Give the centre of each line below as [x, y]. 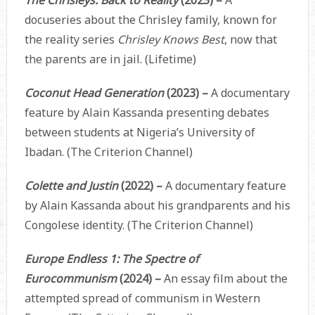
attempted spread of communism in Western [142, 298]
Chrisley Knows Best [171, 39]
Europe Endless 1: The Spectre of [111, 258]
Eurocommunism [70, 278]
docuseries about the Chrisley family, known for [150, 19]
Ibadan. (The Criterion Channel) [108, 152]
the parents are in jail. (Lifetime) [110, 59]
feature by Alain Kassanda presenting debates [147, 112]
